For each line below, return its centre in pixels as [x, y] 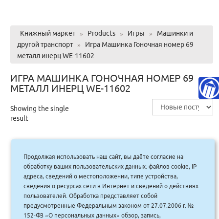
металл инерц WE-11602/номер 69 [115, 168]
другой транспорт [45, 44]
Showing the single [39, 108]
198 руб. [65, 201]
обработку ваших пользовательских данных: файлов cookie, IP [110, 166]
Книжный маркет [47, 33]
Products [101, 33]
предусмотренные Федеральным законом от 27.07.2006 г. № [109, 205]
